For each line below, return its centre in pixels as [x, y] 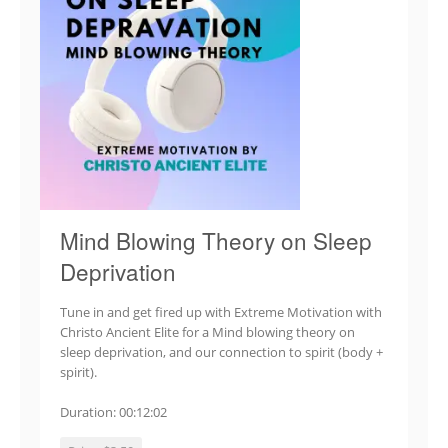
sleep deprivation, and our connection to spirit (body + [221, 352]
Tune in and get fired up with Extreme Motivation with [221, 312]
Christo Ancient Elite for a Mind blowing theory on [207, 332]
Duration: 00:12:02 [113, 411]
